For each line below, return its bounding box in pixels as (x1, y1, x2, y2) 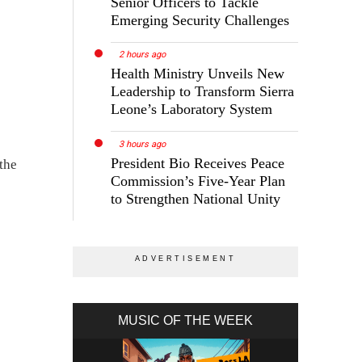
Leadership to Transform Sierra (111, 83, 295, 100)
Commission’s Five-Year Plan (111, 173, 286, 190)
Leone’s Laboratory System (111, 101, 273, 118)
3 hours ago (119, 139, 166, 150)
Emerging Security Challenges (111, 11, 290, 28)
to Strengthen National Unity (111, 191, 281, 208)
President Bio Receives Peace (111, 155, 285, 172)
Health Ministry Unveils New (111, 65, 285, 82)
